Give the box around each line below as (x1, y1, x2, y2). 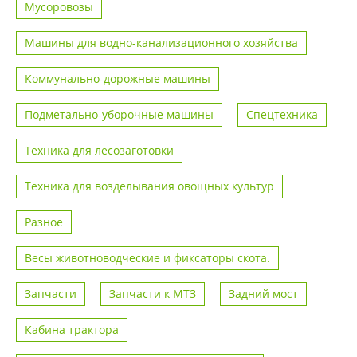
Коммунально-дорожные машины (25, 71, 210, 87)
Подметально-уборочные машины (25, 107, 214, 123)
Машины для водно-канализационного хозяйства (25, 35, 298, 51)
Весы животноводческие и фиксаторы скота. (25, 250, 270, 266)
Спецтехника (246, 107, 318, 123)
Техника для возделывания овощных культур (25, 178, 274, 194)
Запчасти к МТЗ (109, 286, 196, 302)
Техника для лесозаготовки (25, 143, 174, 159)
